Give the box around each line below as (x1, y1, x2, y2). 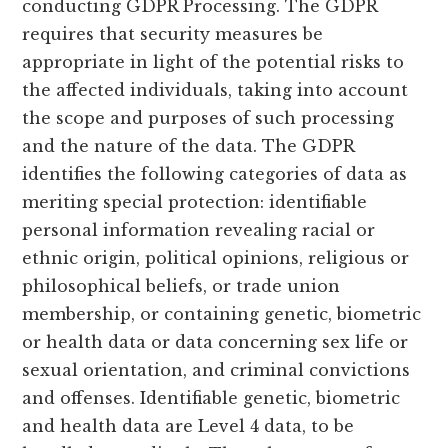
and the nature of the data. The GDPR (22, 136, 355, 157)
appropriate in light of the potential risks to (22, 52, 405, 73)
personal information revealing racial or (22, 220, 376, 241)
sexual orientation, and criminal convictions (22, 360, 411, 381)
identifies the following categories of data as (22, 164, 408, 185)
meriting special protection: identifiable (22, 192, 368, 213)
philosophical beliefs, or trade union (22, 276, 341, 297)
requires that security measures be (22, 24, 324, 45)
